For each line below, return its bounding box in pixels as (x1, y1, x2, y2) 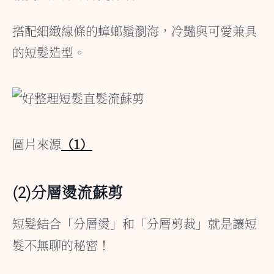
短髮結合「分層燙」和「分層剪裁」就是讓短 (12, 214, 257, 232)
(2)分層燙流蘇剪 (12, 180, 123, 202)
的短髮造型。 (12, 43, 86, 61)
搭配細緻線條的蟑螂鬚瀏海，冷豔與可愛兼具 (12, 21, 257, 40)
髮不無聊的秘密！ (12, 235, 110, 254)
